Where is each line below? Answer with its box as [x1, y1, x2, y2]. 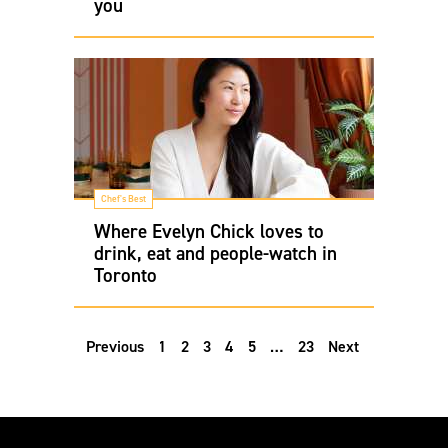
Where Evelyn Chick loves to [94, 219, 324, 243]
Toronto [94, 263, 157, 287]
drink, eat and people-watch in [94, 241, 337, 265]
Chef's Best [101, 192, 146, 205]
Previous [85, 336, 144, 356]
